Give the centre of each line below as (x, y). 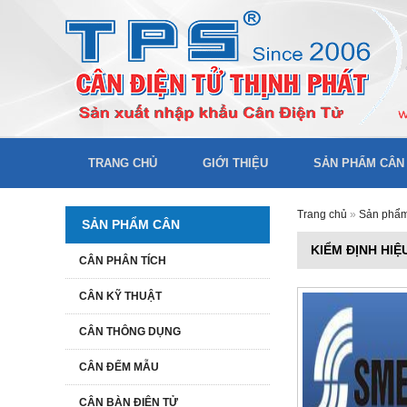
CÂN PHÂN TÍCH (123, 261)
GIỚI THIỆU (235, 163)
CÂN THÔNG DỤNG (130, 332)
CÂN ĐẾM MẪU (119, 367)
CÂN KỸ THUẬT (120, 296)
